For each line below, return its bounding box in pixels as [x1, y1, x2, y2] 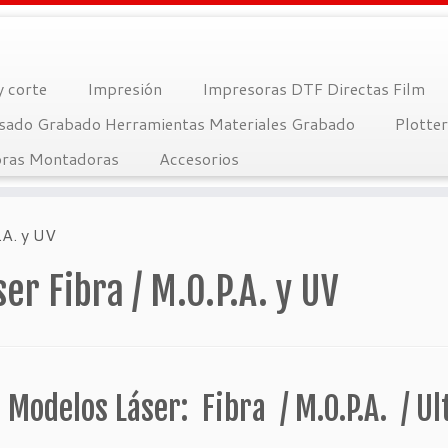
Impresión [86, 77, 162, 100]
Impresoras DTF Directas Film [201, 77, 425, 100]
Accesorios [158, 147, 239, 170]
